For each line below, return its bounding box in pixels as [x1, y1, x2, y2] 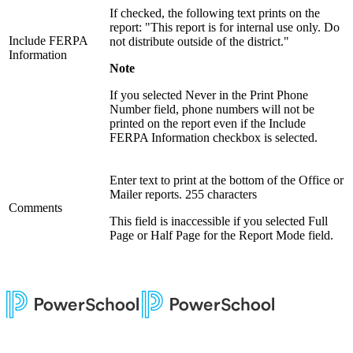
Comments [9, 201, 62, 215]
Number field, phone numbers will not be [110, 102, 314, 117]
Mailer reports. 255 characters [110, 188, 257, 202]
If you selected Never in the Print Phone [110, 88, 308, 102]
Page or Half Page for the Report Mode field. [110, 229, 333, 243]
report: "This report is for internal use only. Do [110, 20, 340, 35]
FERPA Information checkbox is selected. [110, 131, 318, 145]
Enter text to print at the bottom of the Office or [110, 173, 344, 188]
